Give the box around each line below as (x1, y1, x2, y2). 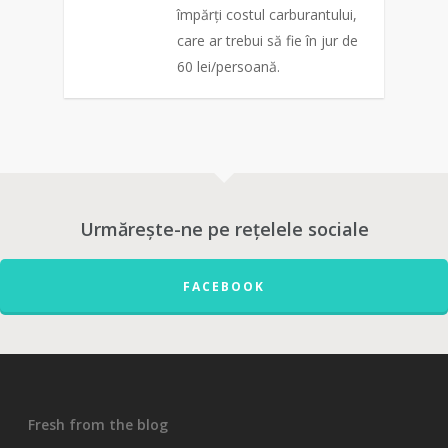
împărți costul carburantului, (177, 5, 357, 24)
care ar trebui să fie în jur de (177, 31, 358, 50)
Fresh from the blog (28, 415, 168, 434)
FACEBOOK (183, 278, 265, 295)
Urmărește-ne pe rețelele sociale (79, 217, 369, 241)
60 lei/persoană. (177, 57, 280, 76)
